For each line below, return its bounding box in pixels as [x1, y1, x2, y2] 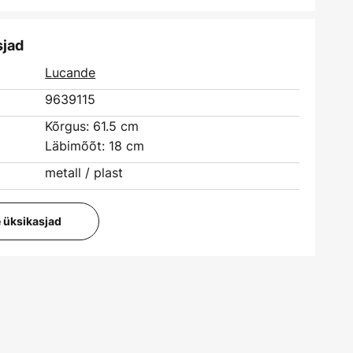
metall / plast [45, 164, 124, 181]
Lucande [45, 64, 96, 81]
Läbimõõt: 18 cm [45, 137, 145, 154]
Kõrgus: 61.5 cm [45, 117, 139, 135]
